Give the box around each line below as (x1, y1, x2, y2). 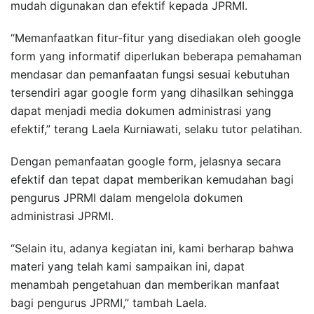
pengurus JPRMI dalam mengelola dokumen (11, 190, 243, 205)
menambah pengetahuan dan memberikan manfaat (11, 277, 280, 292)
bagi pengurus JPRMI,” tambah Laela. (11, 295, 207, 310)
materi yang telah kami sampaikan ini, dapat (11, 259, 245, 273)
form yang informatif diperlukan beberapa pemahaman (11, 48, 301, 63)
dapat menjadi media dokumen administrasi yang (11, 103, 271, 118)
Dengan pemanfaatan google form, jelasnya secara (11, 153, 281, 168)
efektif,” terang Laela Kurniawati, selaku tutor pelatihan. (11, 121, 302, 136)
